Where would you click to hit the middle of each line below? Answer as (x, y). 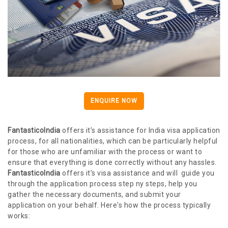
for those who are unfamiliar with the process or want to (105, 152)
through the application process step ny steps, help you (103, 184)
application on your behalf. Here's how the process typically (109, 205)
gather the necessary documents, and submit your (94, 195)
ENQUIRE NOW (114, 101)
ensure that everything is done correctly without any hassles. (112, 163)
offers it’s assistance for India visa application (141, 131)
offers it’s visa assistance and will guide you (137, 173)
